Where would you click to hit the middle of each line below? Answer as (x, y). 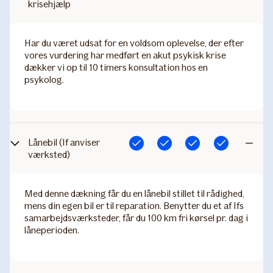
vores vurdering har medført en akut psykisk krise (125, 55)
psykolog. (44, 80)
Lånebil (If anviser (64, 142)
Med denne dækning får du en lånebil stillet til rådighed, (134, 193)
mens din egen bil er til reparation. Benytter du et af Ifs (134, 206)
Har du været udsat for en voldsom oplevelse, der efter (134, 43)
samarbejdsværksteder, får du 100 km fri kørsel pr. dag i (136, 218)
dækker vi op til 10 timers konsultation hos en (116, 67)
